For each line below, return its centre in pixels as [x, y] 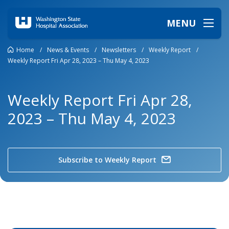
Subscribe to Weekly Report [107, 160]
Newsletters [119, 50]
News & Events [68, 50]
